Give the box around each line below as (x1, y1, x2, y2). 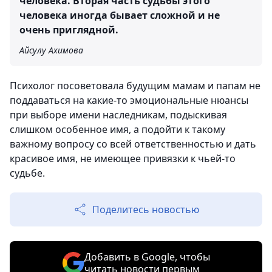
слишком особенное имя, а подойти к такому (10, 122, 225, 136)
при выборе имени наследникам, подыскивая (10, 107, 227, 121)
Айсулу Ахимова (19, 44, 83, 56)
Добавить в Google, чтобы (84, 250, 210, 263)
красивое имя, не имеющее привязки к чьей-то (10, 151, 236, 165)
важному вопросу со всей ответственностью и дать (10, 137, 256, 151)
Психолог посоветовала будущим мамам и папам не (10, 78, 260, 92)
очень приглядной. (19, 22, 118, 36)
